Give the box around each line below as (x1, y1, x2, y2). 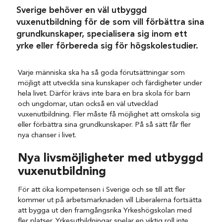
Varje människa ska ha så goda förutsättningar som (18, 69, 185, 77)
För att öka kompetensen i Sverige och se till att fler (18, 186, 186, 194)
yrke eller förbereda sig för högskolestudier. (16, 42, 199, 51)
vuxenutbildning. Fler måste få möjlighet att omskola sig (18, 111, 201, 118)
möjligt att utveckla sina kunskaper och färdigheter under (18, 79, 203, 87)
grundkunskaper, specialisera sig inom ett (16, 30, 188, 39)
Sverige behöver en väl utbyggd (16, 6, 147, 15)
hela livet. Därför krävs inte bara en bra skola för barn (18, 90, 191, 98)
